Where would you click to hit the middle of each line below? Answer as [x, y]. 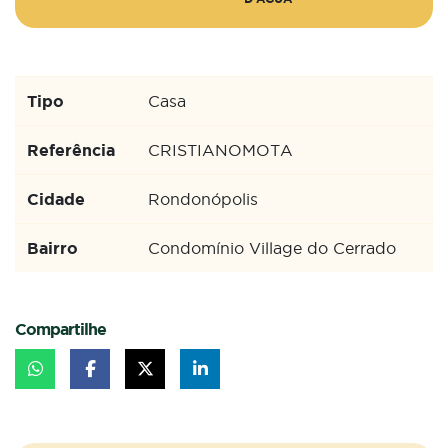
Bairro [52, 247]
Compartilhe [60, 328]
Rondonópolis [203, 198]
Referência [71, 149]
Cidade [56, 198]
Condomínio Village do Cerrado [272, 247]
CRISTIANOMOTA [220, 149]
